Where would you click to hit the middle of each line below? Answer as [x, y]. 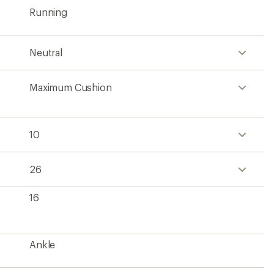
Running [48, 12]
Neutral [46, 52]
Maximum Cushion [71, 87]
